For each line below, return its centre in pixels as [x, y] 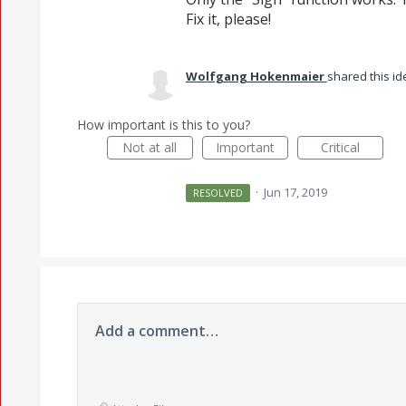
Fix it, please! [228, 19]
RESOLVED [218, 193]
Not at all [150, 147]
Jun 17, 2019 [296, 192]
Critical [340, 147]
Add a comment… [156, 331]
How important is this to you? [163, 125]
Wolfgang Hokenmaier [255, 76]
